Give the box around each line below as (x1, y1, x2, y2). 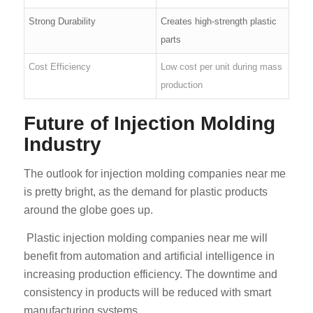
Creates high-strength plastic (161, 16, 277, 27)
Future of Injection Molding (23, 112, 275, 135)
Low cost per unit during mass (161, 61, 283, 73)
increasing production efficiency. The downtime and (23, 268, 277, 280)
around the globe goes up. (23, 204, 153, 217)
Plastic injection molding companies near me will (23, 231, 268, 244)
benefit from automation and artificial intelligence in (23, 249, 275, 262)
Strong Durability (29, 16, 96, 27)
